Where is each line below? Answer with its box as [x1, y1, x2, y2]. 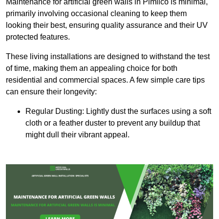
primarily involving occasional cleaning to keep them [6, 9, 187, 18]
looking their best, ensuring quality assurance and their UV [6, 21, 208, 30]
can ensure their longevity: [6, 88, 97, 96]
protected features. [6, 33, 70, 42]
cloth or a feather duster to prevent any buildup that [25, 119, 200, 128]
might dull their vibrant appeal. [25, 131, 130, 139]
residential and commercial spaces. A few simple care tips [6, 76, 205, 85]
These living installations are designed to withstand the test [6, 52, 210, 61]
